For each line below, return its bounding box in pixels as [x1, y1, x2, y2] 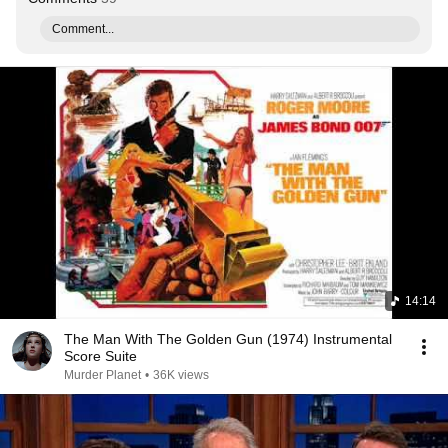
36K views [153, 368, 209, 382]
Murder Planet [64, 368, 141, 382]
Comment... [52, 22, 114, 36]
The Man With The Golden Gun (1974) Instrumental [64, 331, 392, 347]
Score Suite [64, 348, 137, 364]
